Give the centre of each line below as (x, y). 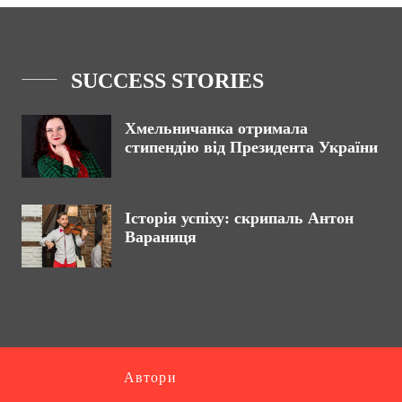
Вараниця (163, 237)
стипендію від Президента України (251, 148)
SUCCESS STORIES (167, 81)
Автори (150, 378)
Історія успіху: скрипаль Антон (239, 218)
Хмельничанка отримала (216, 129)
